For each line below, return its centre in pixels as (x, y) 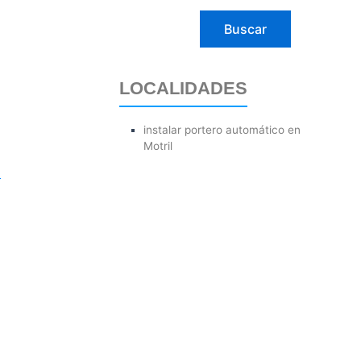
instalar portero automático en (222, 129)
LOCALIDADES (183, 88)
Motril (158, 145)
